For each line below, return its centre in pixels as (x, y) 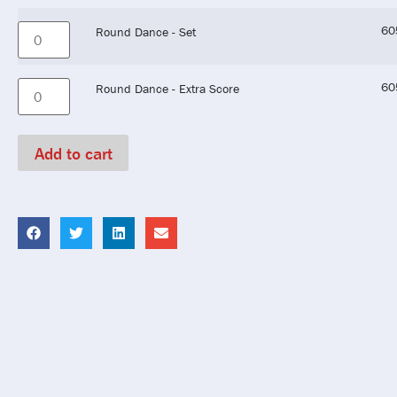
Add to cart (73, 153)
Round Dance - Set (146, 31)
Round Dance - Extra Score (168, 88)
